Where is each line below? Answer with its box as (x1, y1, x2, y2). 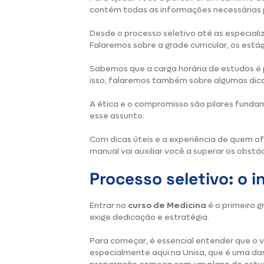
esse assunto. (90, 110, 146, 121)
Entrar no (90, 200, 128, 211)
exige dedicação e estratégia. (90, 212, 211, 223)
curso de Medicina (128, 200, 206, 211)
